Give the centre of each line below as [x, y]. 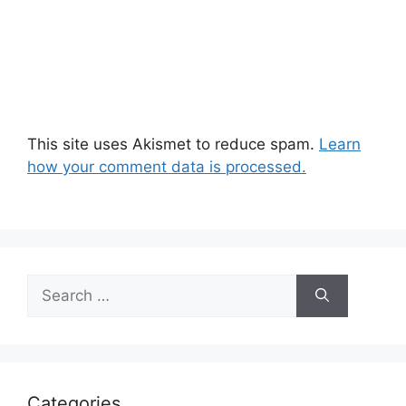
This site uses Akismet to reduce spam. [173, 144]
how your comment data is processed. [167, 167]
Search [52, 284]
